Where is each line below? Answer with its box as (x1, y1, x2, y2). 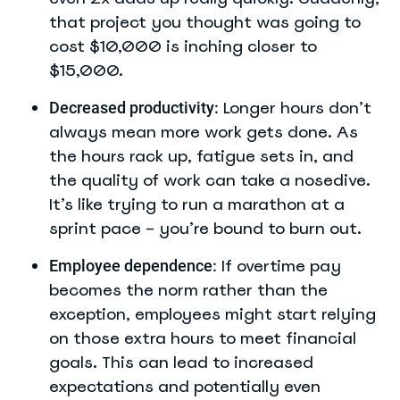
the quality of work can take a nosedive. (49, 170, 371, 190)
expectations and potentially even (49, 376, 321, 396)
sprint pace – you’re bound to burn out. (49, 218, 362, 238)
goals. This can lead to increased (49, 352, 313, 372)
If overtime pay (217, 255, 341, 276)
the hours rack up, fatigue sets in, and (49, 146, 354, 166)
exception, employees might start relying (49, 304, 376, 324)
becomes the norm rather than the (49, 279, 328, 300)
